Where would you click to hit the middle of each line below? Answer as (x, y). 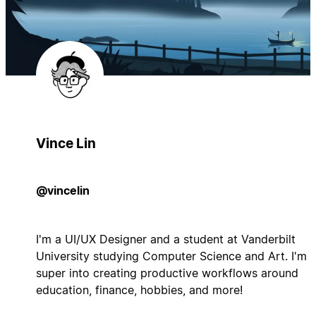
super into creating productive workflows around (167, 273)
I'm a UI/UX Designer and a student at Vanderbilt (165, 239)
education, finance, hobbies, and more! (139, 290)
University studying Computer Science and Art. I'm (171, 256)
